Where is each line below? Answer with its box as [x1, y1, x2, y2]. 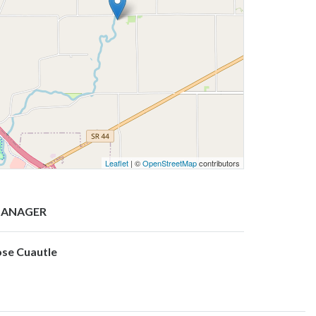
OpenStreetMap [142, 157, 197, 169]
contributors [197, 157, 240, 169]
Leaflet [105, 157, 128, 169]
